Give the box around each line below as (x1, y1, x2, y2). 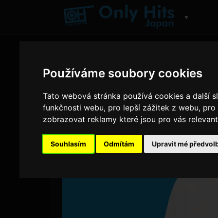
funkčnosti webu (43, 103, 104, 113)
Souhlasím (51, 140, 87, 148)
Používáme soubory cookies (43, 66, 203, 81)
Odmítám (104, 140, 135, 148)
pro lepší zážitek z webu (108, 103, 199, 113)
